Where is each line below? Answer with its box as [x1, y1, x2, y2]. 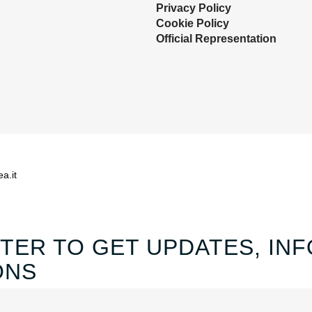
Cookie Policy [156, 17, 229, 29]
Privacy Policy [156, 1, 231, 14]
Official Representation [156, 32, 276, 45]
